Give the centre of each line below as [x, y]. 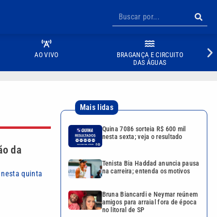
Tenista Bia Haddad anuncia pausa [151, 163]
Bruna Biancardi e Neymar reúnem [150, 194]
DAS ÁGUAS [150, 62]
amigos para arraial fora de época [149, 202]
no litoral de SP [123, 210]
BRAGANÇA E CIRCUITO [150, 55]
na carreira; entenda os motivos [146, 171]
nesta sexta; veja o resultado [142, 137]
